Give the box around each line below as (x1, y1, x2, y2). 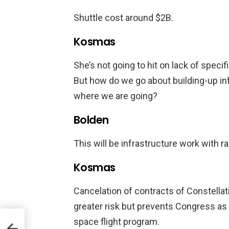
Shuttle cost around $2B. (74, 12, 173, 23)
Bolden (74, 112, 109, 127)
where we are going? (74, 90, 157, 101)
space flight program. (74, 216, 159, 227)
